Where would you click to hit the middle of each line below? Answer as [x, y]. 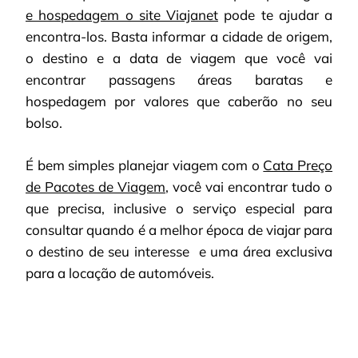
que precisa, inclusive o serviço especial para [179, 208]
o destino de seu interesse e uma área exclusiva [179, 251]
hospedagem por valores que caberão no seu [179, 101]
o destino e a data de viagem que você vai [179, 58]
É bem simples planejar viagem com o [145, 165]
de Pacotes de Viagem [95, 186]
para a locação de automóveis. [120, 272]
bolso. [44, 123]
